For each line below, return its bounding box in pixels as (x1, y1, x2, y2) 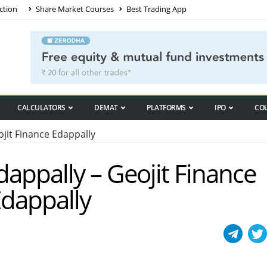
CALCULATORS (17, 103, 66, 113)
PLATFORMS (147, 103, 186, 113)
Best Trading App (125, 3, 187, 14)
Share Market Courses (34, 3, 114, 14)
